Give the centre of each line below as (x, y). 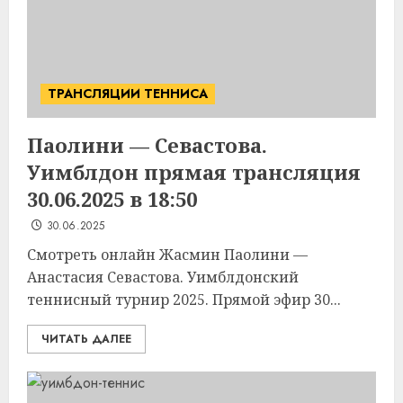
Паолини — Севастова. (147, 145)
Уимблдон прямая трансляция (194, 172)
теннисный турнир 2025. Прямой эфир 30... (184, 300)
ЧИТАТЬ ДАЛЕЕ (86, 339)
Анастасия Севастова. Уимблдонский (163, 277)
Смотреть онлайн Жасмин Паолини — (167, 255)
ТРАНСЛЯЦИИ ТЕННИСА (128, 94)
